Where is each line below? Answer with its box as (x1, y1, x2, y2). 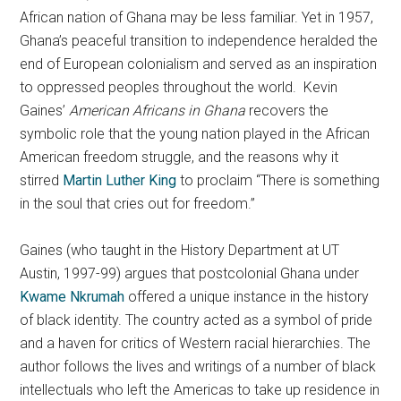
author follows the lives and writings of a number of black (20, 357, 377, 375)
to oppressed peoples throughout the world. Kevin (20, 78, 338, 96)
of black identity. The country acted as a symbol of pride (20, 311, 373, 328)
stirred (20, 171, 64, 189)
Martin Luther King (63, 171, 177, 189)
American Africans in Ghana (69, 101, 246, 119)
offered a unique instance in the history (124, 287, 370, 305)
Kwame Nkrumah (20, 287, 125, 305)
